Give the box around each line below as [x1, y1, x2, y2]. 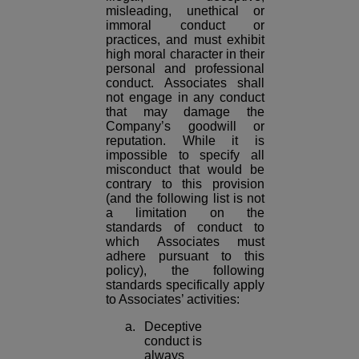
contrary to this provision [106, 177, 264, 192]
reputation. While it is [106, 134, 264, 148]
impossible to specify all [106, 148, 264, 163]
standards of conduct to [106, 220, 264, 235]
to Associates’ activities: [106, 292, 240, 307]
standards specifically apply [106, 278, 264, 292]
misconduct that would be [106, 163, 264, 177]
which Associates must [106, 235, 264, 249]
